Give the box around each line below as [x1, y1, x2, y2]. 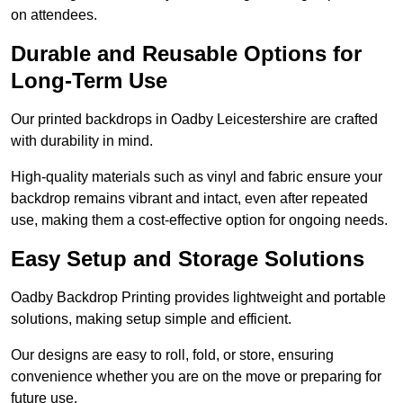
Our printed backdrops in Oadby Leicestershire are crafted [11, 112, 378, 128]
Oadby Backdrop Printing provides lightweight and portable [11, 290, 386, 306]
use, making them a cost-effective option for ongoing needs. [11, 212, 388, 228]
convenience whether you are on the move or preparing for [11, 369, 381, 385]
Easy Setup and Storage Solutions [11, 246, 364, 272]
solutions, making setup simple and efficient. [11, 311, 291, 327]
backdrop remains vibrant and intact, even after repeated [11, 191, 368, 207]
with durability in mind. [11, 133, 153, 149]
